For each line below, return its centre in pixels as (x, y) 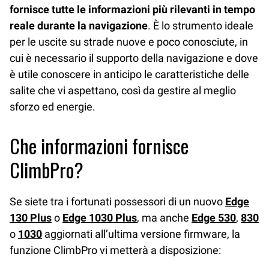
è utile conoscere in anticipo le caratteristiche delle (129, 74)
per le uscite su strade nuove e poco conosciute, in (129, 42)
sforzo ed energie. (53, 107)
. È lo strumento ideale (201, 26)
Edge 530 (214, 217)
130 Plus (31, 217)
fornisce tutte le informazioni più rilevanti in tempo (132, 10)
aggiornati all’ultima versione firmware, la (141, 234)
